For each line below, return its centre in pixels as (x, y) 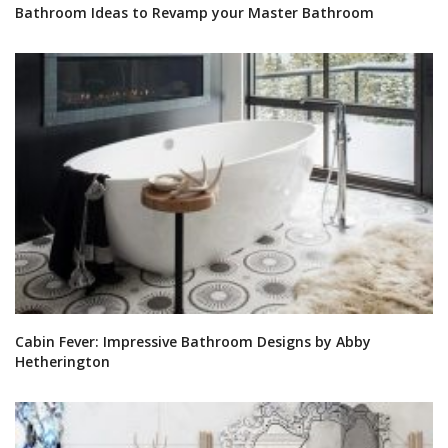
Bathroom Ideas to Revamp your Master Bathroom (194, 12)
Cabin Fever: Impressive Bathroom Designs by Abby (193, 342)
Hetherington (62, 362)
